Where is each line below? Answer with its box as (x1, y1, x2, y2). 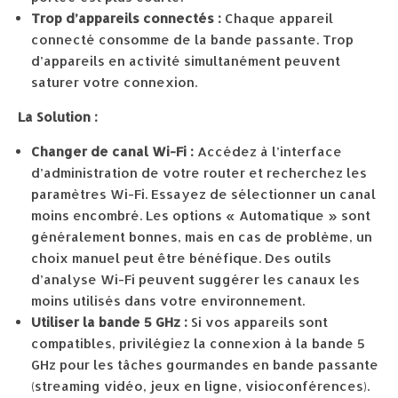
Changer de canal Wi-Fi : (31, 143, 194, 160)
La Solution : (18, 108, 98, 125)
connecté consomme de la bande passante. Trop (31, 31, 354, 48)
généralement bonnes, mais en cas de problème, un (31, 228, 372, 245)
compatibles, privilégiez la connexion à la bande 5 (31, 335, 365, 352)
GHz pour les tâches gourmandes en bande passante (31, 356, 378, 373)
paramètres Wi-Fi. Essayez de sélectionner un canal (31, 186, 376, 203)
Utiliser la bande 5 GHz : (31, 314, 187, 330)
